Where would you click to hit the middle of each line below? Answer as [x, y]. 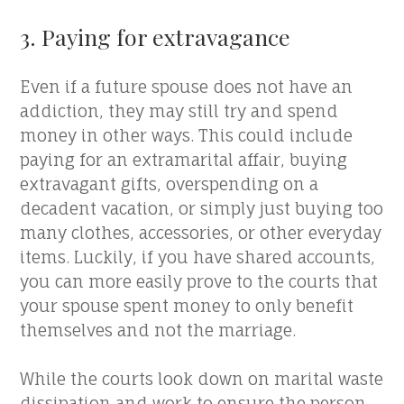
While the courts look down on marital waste [202, 379]
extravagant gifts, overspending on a [170, 184]
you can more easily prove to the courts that [199, 281]
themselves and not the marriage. [158, 330]
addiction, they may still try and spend [179, 111]
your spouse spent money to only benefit [187, 306]
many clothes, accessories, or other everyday [201, 233]
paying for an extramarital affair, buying [184, 160]
